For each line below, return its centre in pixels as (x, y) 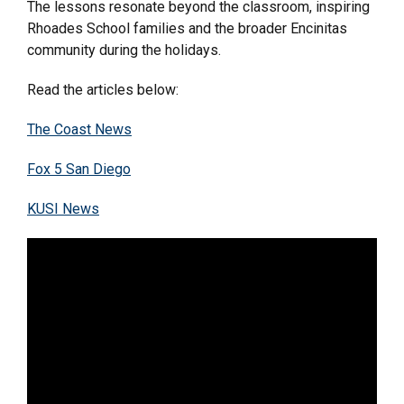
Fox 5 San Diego (79, 169)
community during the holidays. (124, 50)
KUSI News (63, 209)
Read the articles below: (103, 90)
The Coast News (79, 129)
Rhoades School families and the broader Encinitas (187, 28)
